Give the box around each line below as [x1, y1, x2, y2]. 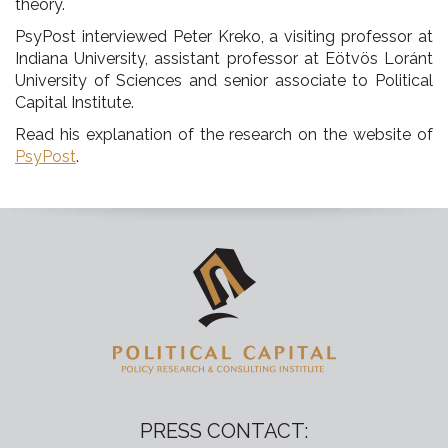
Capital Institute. [15, 93, 134, 112]
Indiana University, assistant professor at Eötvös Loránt [15, 49, 433, 68]
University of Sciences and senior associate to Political [15, 71, 433, 90]
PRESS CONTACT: [140, 419, 308, 443]
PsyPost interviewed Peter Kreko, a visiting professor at [15, 27, 433, 46]
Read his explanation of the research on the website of [15, 125, 433, 144]
